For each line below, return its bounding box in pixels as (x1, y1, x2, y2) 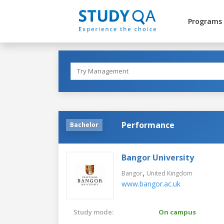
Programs (187, 16, 222, 26)
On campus (158, 207, 196, 216)
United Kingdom (146, 168, 192, 177)
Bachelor (70, 120, 98, 129)
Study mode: (73, 207, 113, 216)
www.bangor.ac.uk (121, 178, 180, 188)
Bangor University (121, 151, 194, 163)
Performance (121, 119, 174, 130)
